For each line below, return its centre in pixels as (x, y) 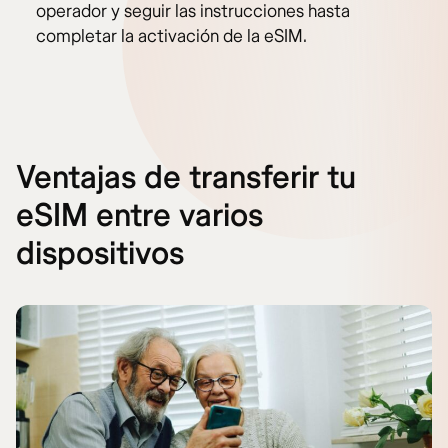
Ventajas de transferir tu (186, 178)
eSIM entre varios (139, 216)
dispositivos (100, 254)
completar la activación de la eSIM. (171, 37)
